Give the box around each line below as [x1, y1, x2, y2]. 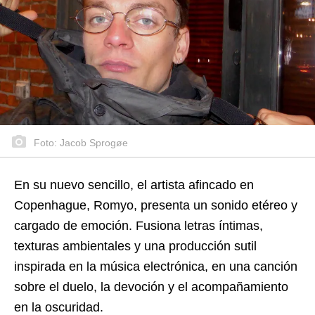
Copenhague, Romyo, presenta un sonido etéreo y [14, 198, 297, 212]
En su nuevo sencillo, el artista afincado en [14, 177, 254, 192]
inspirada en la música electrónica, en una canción [14, 259, 297, 274]
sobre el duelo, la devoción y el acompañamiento [14, 279, 288, 294]
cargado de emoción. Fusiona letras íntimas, [14, 218, 263, 233]
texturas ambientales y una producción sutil [14, 238, 257, 253]
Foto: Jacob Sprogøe [31, 136, 128, 148]
